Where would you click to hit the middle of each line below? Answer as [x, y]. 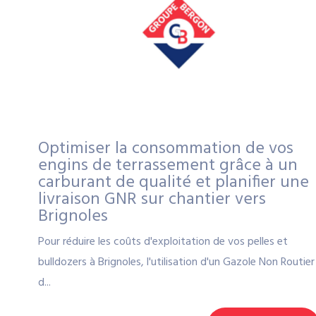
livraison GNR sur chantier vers [152, 199]
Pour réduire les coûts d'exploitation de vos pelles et [163, 242]
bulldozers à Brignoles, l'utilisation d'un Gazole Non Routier [176, 262]
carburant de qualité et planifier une [173, 182]
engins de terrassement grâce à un [168, 165]
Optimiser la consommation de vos [165, 148]
